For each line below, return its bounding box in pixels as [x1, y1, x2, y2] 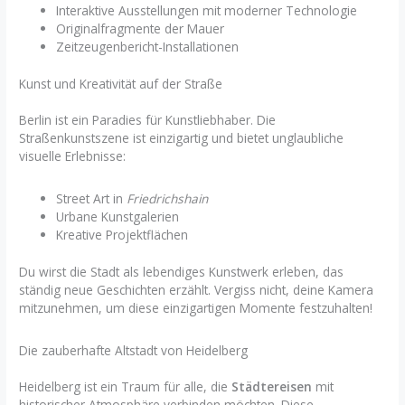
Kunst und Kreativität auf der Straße [19, 74, 223, 92]
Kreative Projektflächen [56, 225, 189, 243]
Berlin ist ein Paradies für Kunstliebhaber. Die [19, 110, 277, 128]
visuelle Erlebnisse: [19, 146, 127, 165]
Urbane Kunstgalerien [56, 207, 180, 225]
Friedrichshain [127, 189, 209, 207]
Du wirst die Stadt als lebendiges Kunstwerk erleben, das [19, 262, 344, 280]
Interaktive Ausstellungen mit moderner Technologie [56, 2, 358, 20]
